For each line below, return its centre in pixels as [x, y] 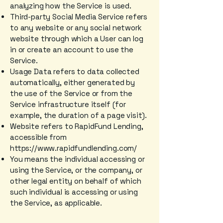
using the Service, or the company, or [76, 170]
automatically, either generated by [72, 82]
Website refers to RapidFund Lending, [77, 126]
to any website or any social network [76, 28]
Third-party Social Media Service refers [79, 17]
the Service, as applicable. [56, 203]
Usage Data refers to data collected [75, 71]
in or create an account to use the [72, 50]
